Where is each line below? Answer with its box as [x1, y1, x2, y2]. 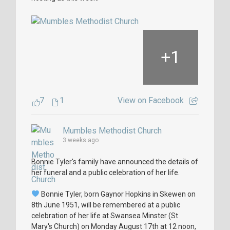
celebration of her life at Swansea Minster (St [31, 211, 178, 220]
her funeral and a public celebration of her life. [31, 168, 180, 177]
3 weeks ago [63, 136, 99, 144]
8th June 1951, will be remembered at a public [31, 200, 180, 209]
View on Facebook [118, 95, 184, 105]
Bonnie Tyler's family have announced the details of [31, 157, 198, 166]
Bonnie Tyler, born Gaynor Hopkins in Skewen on [39, 189, 196, 198]
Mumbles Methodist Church [63, 125, 162, 136]
